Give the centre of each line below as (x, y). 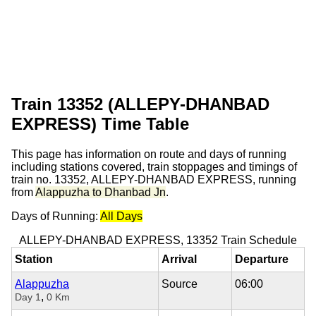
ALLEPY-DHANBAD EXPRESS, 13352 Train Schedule (158, 240)
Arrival (179, 259)
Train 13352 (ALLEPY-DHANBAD (140, 104)
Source (180, 284)
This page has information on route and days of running (149, 154)
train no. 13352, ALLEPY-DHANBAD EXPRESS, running (154, 179)
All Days (121, 216)
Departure (262, 259)
